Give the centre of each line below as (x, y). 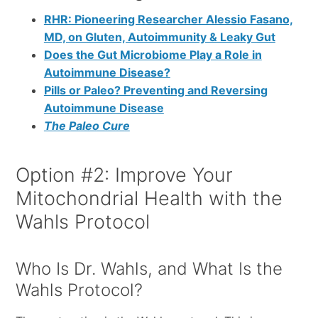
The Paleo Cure (87, 125)
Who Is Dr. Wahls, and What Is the (149, 268)
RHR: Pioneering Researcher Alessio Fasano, (168, 19)
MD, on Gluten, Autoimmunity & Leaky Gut (159, 37)
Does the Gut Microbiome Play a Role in (153, 54)
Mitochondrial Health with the (149, 198)
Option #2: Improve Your (124, 175)
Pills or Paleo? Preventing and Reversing (155, 90)
